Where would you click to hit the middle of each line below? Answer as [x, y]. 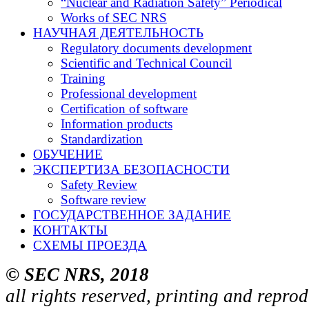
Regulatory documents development [156, 48]
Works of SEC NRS [114, 18]
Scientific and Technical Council [146, 63]
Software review [103, 200]
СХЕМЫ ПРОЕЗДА [90, 246]
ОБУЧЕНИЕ [68, 154]
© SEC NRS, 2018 [77, 275]
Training [83, 79]
